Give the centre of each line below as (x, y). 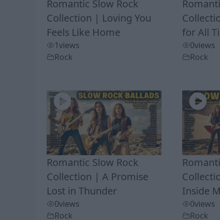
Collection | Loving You (99, 18)
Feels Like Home (83, 32)
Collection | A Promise (97, 176)
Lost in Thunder (82, 191)
